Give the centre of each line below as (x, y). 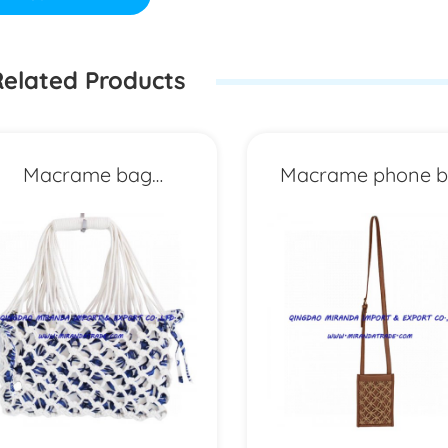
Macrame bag (87, 172)
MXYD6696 (376, 252)
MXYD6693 (87, 252)
